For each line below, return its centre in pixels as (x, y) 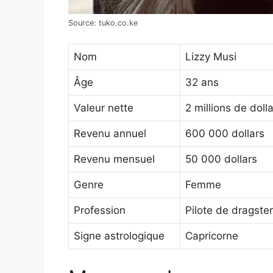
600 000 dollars (225, 134)
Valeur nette (104, 108)
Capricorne (212, 236)
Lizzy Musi (211, 57)
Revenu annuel (110, 134)
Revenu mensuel (114, 159)
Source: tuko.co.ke (103, 23)
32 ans (202, 83)
